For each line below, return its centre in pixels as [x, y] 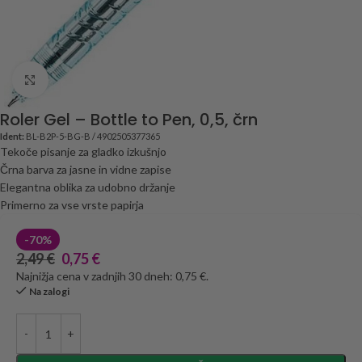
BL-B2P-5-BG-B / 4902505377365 [92, 136]
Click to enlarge [86, 79]
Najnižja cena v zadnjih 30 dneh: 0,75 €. [112, 276]
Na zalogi [49, 291]
